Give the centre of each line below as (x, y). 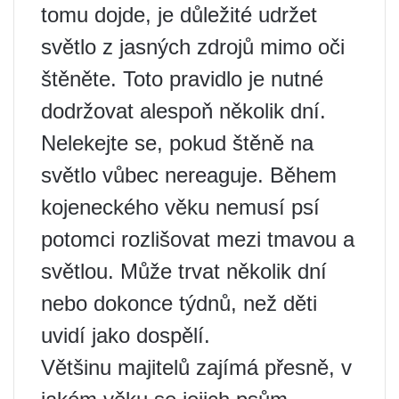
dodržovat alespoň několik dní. (183, 111)
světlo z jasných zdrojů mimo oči (193, 47)
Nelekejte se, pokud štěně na (177, 143)
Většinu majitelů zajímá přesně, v (196, 368)
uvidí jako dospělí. (126, 336)
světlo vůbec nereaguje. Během (189, 175)
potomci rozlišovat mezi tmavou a (198, 240)
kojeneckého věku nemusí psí (180, 208)
